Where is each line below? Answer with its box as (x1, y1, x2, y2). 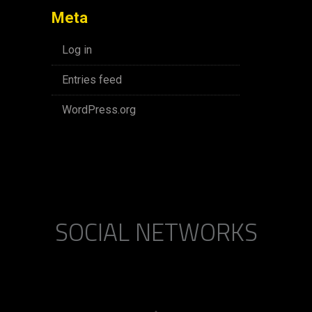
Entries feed (62, 73, 122, 86)
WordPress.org (62, 103, 136, 116)
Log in (62, 43, 92, 56)
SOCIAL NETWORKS (54, 213, 258, 251)
